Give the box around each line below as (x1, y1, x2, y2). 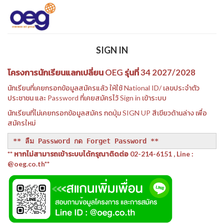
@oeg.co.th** (7, 159, 49, 168)
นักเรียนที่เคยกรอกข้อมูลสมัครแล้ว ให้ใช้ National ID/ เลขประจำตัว (7, 83, 199, 92)
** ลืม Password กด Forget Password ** (13, 137, 158, 145)
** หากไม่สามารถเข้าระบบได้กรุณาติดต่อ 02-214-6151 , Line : (7, 149, 193, 158)
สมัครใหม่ (7, 118, 35, 127)
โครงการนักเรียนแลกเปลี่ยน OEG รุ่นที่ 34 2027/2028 (7, 67, 195, 78)
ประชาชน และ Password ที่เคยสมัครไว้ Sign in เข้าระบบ (7, 93, 166, 102)
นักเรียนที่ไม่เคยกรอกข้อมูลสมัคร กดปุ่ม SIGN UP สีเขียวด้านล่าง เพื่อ (7, 108, 207, 117)
